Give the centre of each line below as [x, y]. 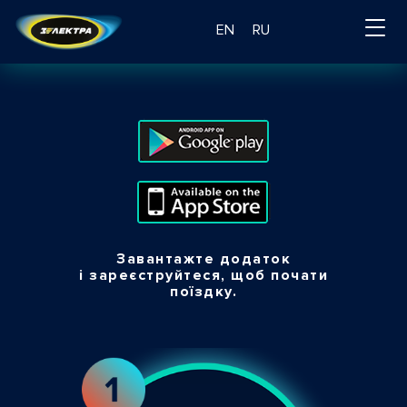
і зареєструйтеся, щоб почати [203, 275]
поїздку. [203, 292]
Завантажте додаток [203, 259]
